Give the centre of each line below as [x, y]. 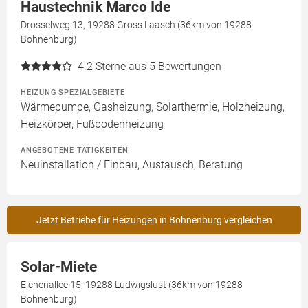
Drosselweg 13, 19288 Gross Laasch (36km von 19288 [136, 25]
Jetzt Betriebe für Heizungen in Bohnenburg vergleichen [154, 220]
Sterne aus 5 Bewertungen [158, 67]
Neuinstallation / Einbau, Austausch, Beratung [132, 165]
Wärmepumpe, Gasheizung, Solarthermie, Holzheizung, [153, 107]
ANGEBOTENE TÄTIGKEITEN [75, 150]
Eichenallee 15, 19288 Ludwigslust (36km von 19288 [132, 285]
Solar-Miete [59, 267]
